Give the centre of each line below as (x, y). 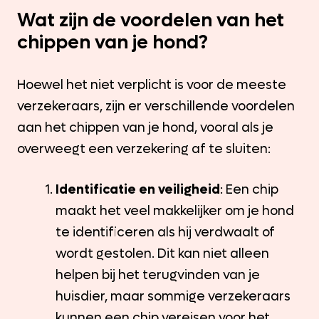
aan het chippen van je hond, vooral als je (145, 127)
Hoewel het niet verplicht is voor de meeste (152, 85)
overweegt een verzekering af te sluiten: (144, 149)
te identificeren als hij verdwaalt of (165, 232)
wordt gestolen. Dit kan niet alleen (162, 253)
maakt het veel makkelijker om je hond (175, 211)
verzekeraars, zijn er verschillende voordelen (156, 106)
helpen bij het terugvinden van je (158, 275)
